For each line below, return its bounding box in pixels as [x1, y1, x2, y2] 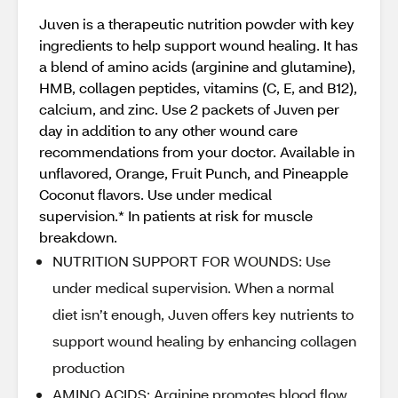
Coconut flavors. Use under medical [39, 185, 272, 203]
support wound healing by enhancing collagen [52, 331, 356, 350]
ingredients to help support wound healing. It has [39, 36, 358, 54]
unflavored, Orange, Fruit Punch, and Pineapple [39, 163, 348, 182]
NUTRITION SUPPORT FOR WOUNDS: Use [52, 251, 330, 270]
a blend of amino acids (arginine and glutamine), [39, 57, 355, 76]
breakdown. [39, 227, 117, 246]
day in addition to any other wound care [39, 121, 298, 139]
